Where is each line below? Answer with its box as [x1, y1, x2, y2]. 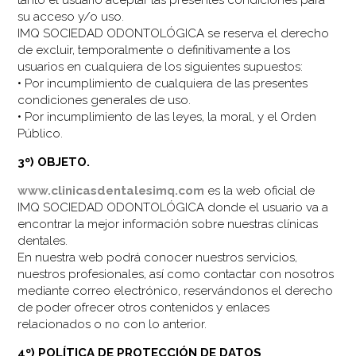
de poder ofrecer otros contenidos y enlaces [17, 300, 270, 315]
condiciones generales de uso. [17, 92, 192, 107]
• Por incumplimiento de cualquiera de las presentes [17, 75, 308, 91]
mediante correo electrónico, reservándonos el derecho [17, 283, 334, 298]
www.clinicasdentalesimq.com [17, 183, 205, 198]
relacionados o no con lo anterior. [17, 316, 207, 331]
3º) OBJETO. [17, 154, 91, 169]
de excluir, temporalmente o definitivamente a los [17, 42, 291, 57]
